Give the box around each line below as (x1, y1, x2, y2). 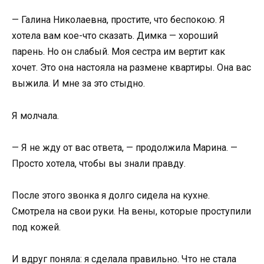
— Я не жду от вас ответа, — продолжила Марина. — (12, 141, 237, 153)
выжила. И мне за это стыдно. (12, 78, 145, 90)
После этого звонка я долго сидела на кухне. (12, 189, 210, 201)
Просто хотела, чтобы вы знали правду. (12, 157, 186, 169)
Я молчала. (12, 110, 59, 121)
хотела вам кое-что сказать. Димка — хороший (12, 30, 218, 42)
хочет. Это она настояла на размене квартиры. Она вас (12, 62, 251, 74)
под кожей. (12, 221, 61, 233)
